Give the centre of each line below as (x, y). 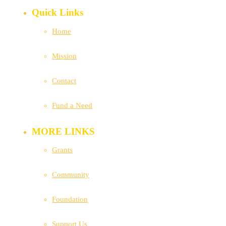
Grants (62, 150)
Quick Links (58, 12)
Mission (64, 56)
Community (71, 175)
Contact (64, 80)
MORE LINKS (63, 131)
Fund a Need (72, 105)
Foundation (70, 200)
